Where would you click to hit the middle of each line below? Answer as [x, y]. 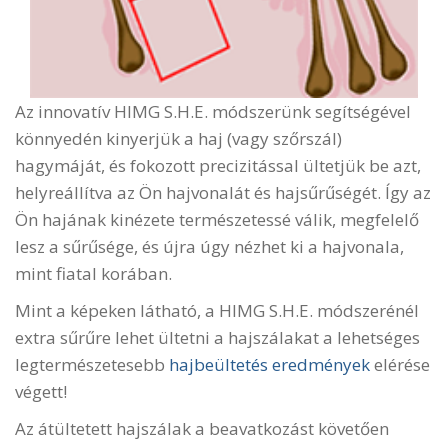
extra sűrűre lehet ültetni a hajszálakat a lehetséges [217, 337]
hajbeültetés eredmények [269, 364]
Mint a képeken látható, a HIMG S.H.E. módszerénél [217, 310]
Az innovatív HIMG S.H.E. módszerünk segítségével [213, 111]
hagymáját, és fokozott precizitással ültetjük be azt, [218, 165]
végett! [41, 391]
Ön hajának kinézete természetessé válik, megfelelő [217, 219]
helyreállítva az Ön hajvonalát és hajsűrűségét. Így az [223, 192]
